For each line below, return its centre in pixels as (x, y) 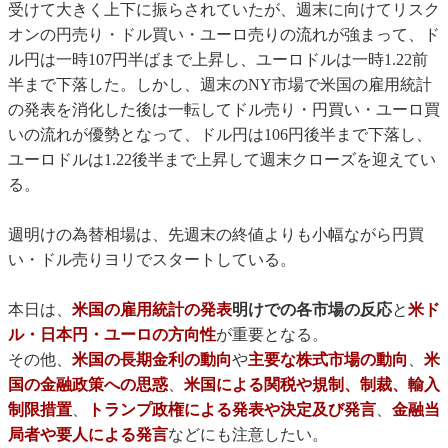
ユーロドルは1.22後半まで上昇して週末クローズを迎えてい (222, 160)
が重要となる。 (272, 335)
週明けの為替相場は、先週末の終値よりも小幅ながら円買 (216, 235)
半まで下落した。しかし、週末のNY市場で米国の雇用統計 (220, 85)
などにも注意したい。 (248, 435)
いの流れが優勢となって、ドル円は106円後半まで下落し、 (220, 135)
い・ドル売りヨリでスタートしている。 (152, 260)
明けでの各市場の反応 (312, 310)
